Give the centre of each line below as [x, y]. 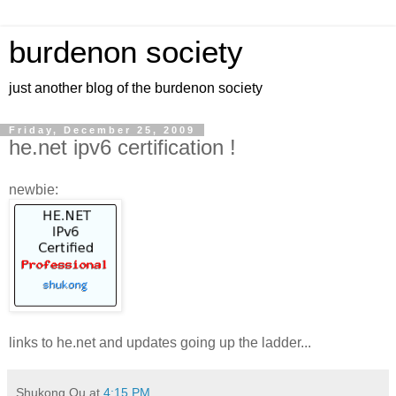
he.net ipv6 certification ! [122, 147]
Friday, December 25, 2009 [102, 130]
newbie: [34, 189]
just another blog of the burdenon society [136, 88]
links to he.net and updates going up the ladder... [160, 342]
